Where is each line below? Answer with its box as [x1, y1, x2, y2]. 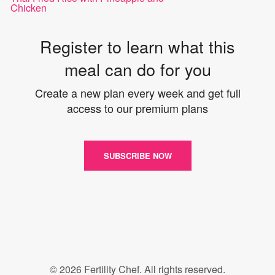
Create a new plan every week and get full [34, 84, 241, 101]
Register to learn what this [40, 34, 235, 58]
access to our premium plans [67, 99, 208, 116]
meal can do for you [64, 56, 211, 81]
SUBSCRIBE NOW [103, 149, 172, 161]
